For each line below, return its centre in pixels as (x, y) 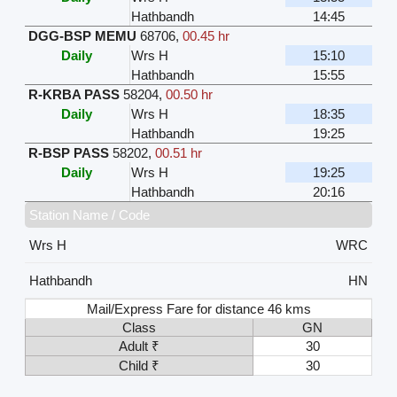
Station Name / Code (89, 214)
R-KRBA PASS (74, 94)
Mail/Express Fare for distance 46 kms (199, 308)
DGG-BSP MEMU (82, 35)
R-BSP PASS (68, 152)
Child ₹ (139, 365)
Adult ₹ (139, 346)
